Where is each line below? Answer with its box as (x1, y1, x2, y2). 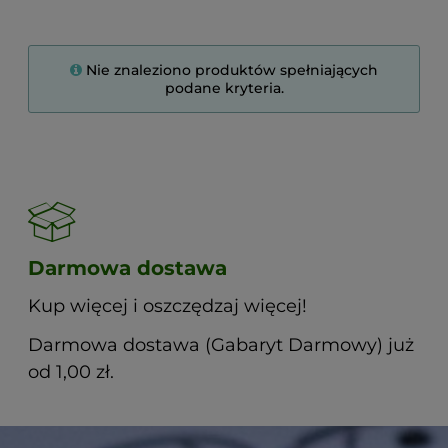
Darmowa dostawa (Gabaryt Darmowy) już (28, 334, 414, 357)
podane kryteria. (164, 78, 284, 97)
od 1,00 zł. (28, 361, 114, 384)
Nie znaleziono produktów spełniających (86, 60, 379, 79)
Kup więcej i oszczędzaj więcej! (28, 294, 307, 317)
